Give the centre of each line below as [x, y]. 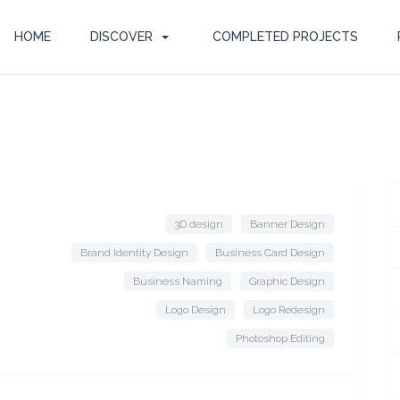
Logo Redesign [289, 310]
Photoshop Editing [280, 338]
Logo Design [196, 310]
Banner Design [287, 224]
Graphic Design [287, 281]
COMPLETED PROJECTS [285, 37]
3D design [199, 224]
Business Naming [178, 281]
